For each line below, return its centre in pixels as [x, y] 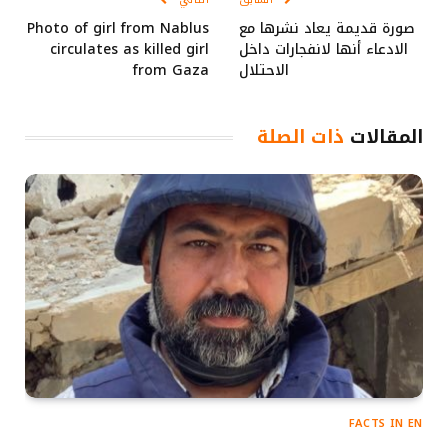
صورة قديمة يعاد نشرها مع [327, 29]
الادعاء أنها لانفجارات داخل [323, 50]
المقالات [383, 137]
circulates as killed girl [129, 50]
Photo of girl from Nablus [118, 29]
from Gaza [171, 71]
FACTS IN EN [385, 423]
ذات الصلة [300, 137]
